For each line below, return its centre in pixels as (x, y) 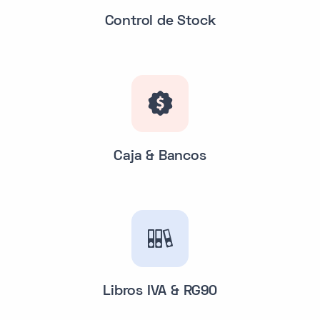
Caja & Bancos (160, 156)
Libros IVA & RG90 (160, 291)
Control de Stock (160, 21)
